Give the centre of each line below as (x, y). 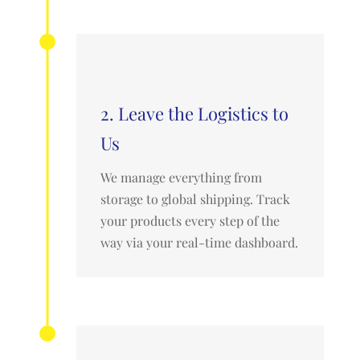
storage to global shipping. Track (195, 199)
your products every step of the (190, 221)
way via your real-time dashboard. (199, 243)
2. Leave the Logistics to (194, 114)
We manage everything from (181, 178)
